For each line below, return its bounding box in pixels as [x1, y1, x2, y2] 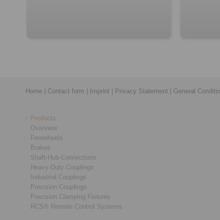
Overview [30, 124, 57, 132]
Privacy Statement [115, 87, 168, 95]
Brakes [30, 144, 51, 152]
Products [30, 114, 56, 122]
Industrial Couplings [30, 173, 86, 181]
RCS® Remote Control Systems [30, 203, 122, 211]
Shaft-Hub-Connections [30, 154, 96, 162]
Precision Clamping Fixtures [30, 193, 110, 201]
